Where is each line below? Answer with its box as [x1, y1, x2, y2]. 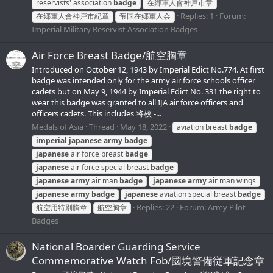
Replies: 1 [180, 10, 214, 21]
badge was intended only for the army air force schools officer [32, 75, 255, 87]
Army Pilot [208, 201, 246, 213]
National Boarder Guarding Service [32, 239, 200, 253]
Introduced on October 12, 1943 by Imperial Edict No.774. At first [32, 64, 264, 76]
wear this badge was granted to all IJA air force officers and [32, 97, 243, 108]
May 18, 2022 [120, 121, 167, 132]
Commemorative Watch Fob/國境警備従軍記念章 [32, 253, 264, 268]
